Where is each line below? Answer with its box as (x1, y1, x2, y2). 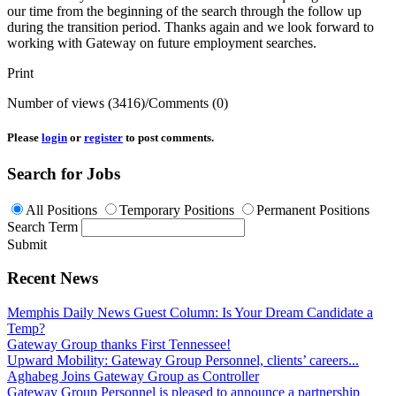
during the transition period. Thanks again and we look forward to (7, 19, 374, 34)
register (84, 130, 123, 144)
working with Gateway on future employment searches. (7, 34, 316, 50)
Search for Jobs (7, 164, 120, 183)
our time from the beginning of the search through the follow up (7, 3, 362, 19)
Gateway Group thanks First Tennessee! (7, 337, 231, 353)
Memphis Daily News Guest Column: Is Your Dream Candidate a (7, 305, 373, 321)
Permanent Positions (256, 202, 369, 217)
